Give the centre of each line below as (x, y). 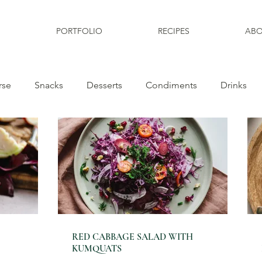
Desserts (104, 85)
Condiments (171, 85)
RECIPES (173, 31)
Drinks (234, 85)
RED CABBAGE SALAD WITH (132, 237)
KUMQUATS (97, 249)
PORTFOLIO (79, 31)
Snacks (49, 85)
